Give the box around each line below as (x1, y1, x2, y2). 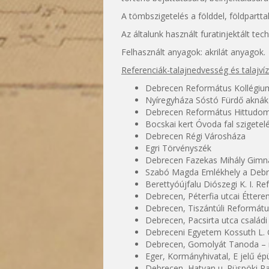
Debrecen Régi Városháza (145, 130, 246, 142)
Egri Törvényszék (145, 142, 211, 154)
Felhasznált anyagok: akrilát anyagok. (121, 46, 265, 58)
